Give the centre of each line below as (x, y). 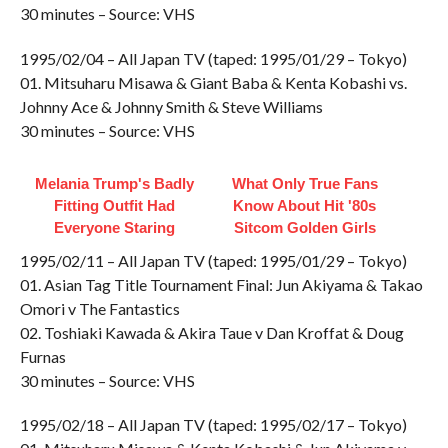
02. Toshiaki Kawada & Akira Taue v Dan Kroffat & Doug (211, 332)
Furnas (42, 356)
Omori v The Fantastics (99, 308)
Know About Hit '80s (305, 205)
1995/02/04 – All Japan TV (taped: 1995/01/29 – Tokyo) (213, 58)
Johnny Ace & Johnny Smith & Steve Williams (171, 106)
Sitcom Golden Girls (304, 227)
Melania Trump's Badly (115, 183)
